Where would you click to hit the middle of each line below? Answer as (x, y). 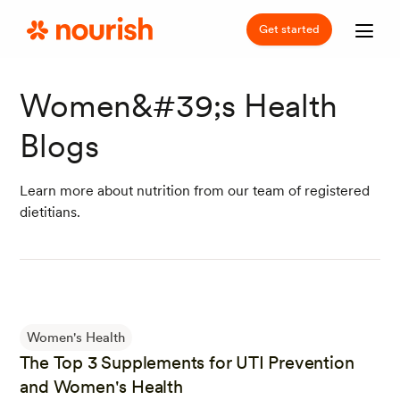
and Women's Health (101, 387)
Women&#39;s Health (179, 106)
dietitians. (50, 212)
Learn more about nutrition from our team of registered (195, 191)
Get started (289, 29)
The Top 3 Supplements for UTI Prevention (187, 362)
